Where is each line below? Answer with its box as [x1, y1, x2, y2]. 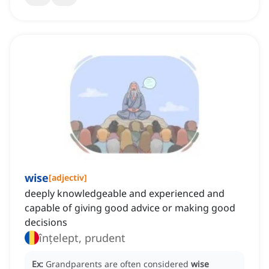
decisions [25, 216, 67, 229]
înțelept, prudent [39, 231, 125, 246]
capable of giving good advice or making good [25, 201, 235, 215]
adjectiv [52, 172, 84, 184]
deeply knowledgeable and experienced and [25, 187, 225, 201]
